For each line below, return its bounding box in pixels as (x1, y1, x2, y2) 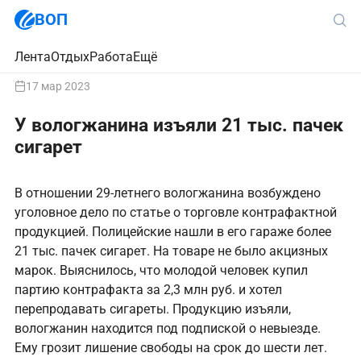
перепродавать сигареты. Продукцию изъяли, (15, 301, 291, 317)
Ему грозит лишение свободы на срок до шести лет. (15, 339, 327, 355)
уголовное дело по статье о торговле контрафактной (15, 204, 337, 220)
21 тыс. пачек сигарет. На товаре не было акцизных (15, 243, 328, 259)
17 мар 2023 (26, 80, 90, 93)
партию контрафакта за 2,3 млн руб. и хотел (15, 281, 282, 297)
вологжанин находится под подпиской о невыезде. (15, 320, 321, 336)
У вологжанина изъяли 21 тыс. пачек (15, 114, 343, 136)
